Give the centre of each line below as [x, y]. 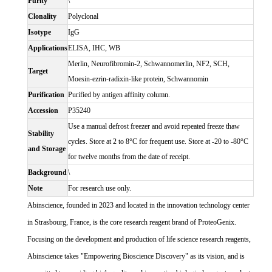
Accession [43, 111]
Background [47, 173]
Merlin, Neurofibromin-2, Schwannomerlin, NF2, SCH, [149, 64]
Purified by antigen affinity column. [119, 95]
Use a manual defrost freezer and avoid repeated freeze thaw [154, 127]
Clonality [42, 17]
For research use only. [100, 189]
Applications [48, 48]
